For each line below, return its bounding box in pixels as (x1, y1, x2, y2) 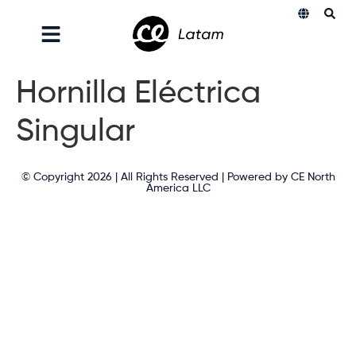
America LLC (145, 183, 211, 194)
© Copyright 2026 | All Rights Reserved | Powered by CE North (21, 172, 335, 183)
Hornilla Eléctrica (16, 78, 261, 110)
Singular (16, 116, 135, 148)
